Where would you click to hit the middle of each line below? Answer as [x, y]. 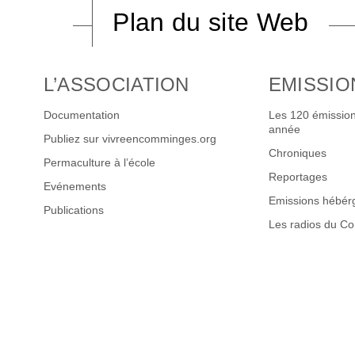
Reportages [298, 177]
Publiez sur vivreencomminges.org [130, 139]
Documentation [81, 115]
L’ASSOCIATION [116, 84]
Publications [73, 210]
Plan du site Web [211, 22]
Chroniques [297, 153]
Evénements [74, 187]
